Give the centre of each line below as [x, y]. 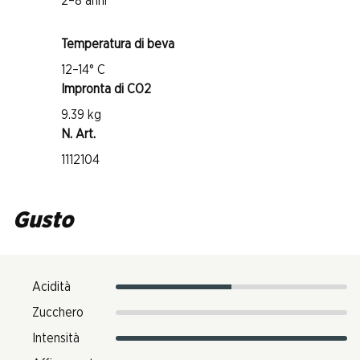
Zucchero [58, 313]
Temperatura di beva [118, 44]
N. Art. [78, 134]
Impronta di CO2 [106, 89]
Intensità [56, 338]
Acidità [51, 287]
